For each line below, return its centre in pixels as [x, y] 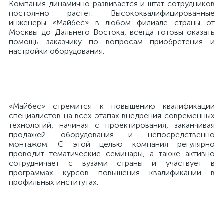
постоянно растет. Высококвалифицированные [112, 13]
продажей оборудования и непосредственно [112, 135]
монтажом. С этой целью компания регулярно [112, 144]
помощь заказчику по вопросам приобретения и [112, 42]
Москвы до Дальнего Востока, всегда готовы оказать [112, 32]
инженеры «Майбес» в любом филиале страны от [112, 23]
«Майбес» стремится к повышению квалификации [112, 106]
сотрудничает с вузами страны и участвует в [112, 163]
